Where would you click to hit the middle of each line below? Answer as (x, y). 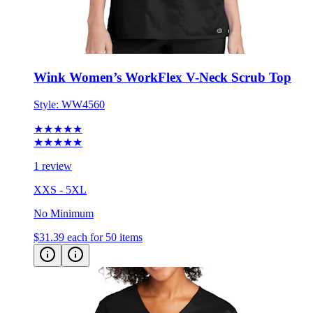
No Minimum (64, 213)
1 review (53, 166)
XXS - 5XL (60, 189)
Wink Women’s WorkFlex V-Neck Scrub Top (162, 77)
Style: (48, 104)
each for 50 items (105, 237)
